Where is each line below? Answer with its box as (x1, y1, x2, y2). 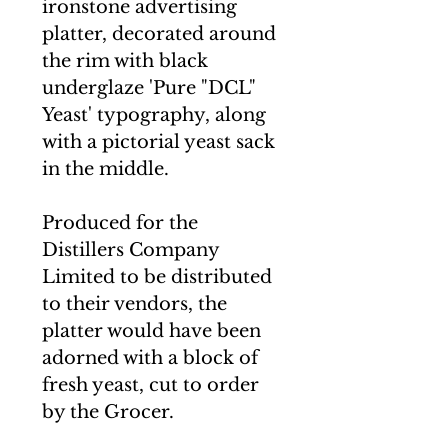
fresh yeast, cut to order (42, 374, 259, 396)
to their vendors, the (42, 293, 227, 315)
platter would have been (42, 320, 261, 342)
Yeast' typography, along (42, 104, 266, 126)
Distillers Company (42, 239, 219, 261)
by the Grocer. (42, 401, 174, 423)
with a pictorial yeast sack (42, 131, 275, 153)
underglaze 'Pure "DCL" (42, 77, 256, 99)
